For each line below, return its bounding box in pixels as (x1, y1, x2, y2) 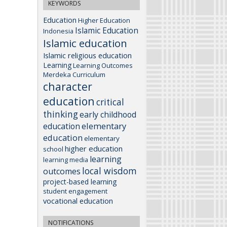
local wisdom (82, 164, 137, 177)
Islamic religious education (43, 50, 132, 60)
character (43, 79, 92, 94)
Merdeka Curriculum (43, 69, 105, 79)
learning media (43, 155, 88, 164)
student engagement (43, 186, 107, 196)
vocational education (43, 195, 113, 206)
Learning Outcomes (73, 60, 133, 70)
